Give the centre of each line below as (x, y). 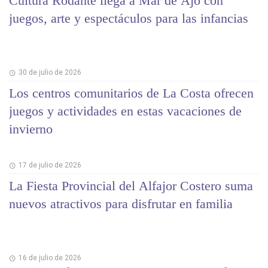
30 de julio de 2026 (50, 72)
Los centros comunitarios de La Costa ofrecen (131, 93)
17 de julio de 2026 (50, 165)
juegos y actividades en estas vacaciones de (125, 111)
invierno (31, 129)
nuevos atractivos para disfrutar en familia (121, 204)
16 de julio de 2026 (50, 258)
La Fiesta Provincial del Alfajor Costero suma (131, 186)
